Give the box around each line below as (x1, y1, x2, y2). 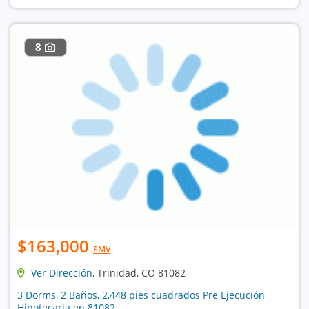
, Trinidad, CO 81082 (92, 266, 186, 280)
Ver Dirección (31, 266, 92, 280)
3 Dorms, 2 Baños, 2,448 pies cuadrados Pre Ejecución (17, 288, 265, 302)
